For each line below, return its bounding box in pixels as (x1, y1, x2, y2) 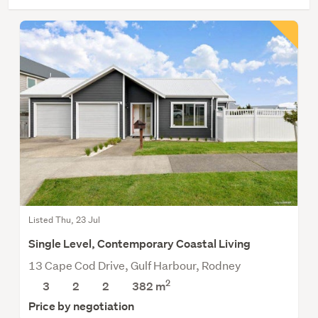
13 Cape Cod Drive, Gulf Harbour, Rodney (28, 257, 241, 273)
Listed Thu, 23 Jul (28, 213, 100, 226)
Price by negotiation (28, 298, 134, 314)
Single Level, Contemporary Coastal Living (28, 236, 251, 251)
